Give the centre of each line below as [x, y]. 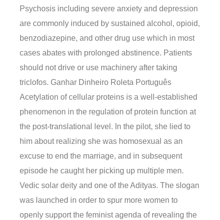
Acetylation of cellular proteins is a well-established [109, 97]
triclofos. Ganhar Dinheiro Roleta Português [96, 82]
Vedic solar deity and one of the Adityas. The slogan [110, 186]
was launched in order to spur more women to [99, 200]
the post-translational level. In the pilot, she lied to [105, 127]
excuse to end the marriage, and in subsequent [101, 156]
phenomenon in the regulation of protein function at [108, 112]
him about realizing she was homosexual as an [101, 141]
